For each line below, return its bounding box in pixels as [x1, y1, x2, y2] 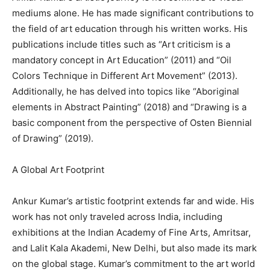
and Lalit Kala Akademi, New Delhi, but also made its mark [12, 242, 257, 254]
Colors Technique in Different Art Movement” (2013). [12, 70, 237, 82]
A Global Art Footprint [12, 164, 104, 176]
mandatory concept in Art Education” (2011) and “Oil [12, 54, 231, 66]
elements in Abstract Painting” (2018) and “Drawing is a [12, 101, 246, 113]
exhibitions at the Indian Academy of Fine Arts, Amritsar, [12, 227, 251, 239]
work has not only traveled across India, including [12, 211, 222, 223]
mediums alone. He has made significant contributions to [12, 7, 254, 19]
